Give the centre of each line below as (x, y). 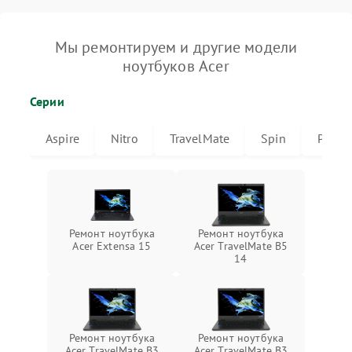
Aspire (62, 139)
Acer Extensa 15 (112, 246)
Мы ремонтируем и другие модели (176, 48)
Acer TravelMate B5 (241, 246)
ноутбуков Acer (176, 66)
